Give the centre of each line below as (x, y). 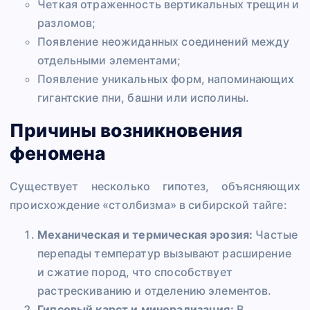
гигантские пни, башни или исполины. (144, 97)
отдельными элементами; (109, 60)
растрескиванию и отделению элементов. (155, 291)
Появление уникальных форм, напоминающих (166, 79)
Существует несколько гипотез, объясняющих (155, 186)
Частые (275, 235)
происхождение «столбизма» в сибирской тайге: (148, 205)
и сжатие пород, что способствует (135, 272)
